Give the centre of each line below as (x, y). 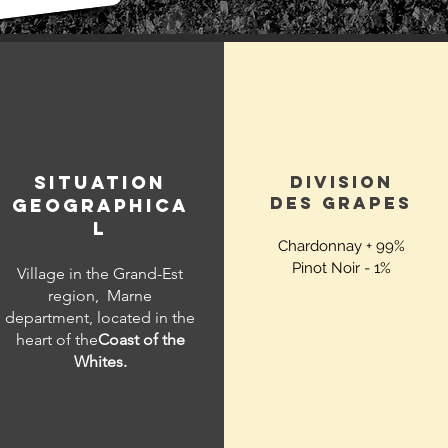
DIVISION (341, 182)
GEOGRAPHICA (100, 205)
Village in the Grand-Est (100, 273)
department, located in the (100, 317)
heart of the (56, 339)
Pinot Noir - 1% (341, 268)
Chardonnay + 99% (341, 246)
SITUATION (100, 182)
